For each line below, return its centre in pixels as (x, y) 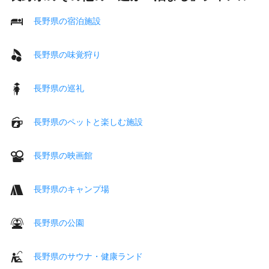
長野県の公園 (59, 222)
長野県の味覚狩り (67, 54)
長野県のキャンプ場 (71, 189)
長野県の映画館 (63, 155)
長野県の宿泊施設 (67, 21)
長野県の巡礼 (59, 88)
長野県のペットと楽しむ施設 (88, 122)
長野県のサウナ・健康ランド (88, 256)
